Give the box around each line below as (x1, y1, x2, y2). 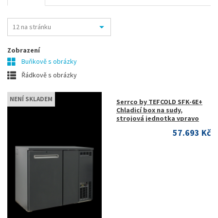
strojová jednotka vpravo (116, 114, 199, 123)
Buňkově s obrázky (20, 57, 77, 66)
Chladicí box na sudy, (116, 106, 182, 114)
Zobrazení (7, 46, 40, 54)
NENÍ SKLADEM (10, 95, 53, 103)
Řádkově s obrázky (20, 71, 77, 79)
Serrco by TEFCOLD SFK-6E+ (116, 97, 202, 106)
